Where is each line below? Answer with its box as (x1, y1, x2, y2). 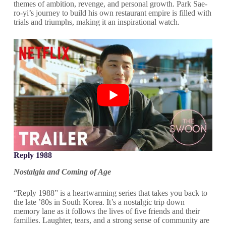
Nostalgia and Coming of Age (13, 167, 111, 176)
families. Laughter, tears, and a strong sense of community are (13, 215, 209, 224)
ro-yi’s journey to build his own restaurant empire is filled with (13, 9, 211, 17)
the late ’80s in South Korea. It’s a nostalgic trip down (13, 197, 185, 206)
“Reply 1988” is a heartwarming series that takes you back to (13, 188, 207, 197)
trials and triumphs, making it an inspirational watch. (13, 18, 180, 26)
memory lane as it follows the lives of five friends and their (13, 206, 200, 215)
